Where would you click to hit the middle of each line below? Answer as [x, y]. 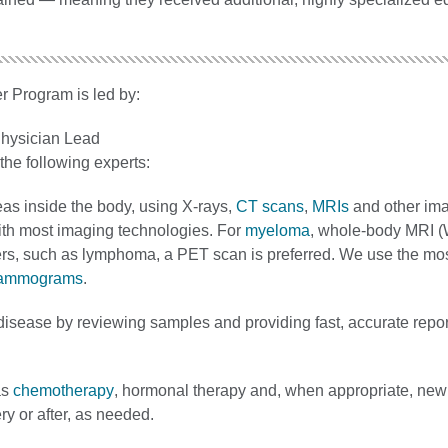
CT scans [270, 206]
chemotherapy [63, 390]
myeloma [277, 230]
